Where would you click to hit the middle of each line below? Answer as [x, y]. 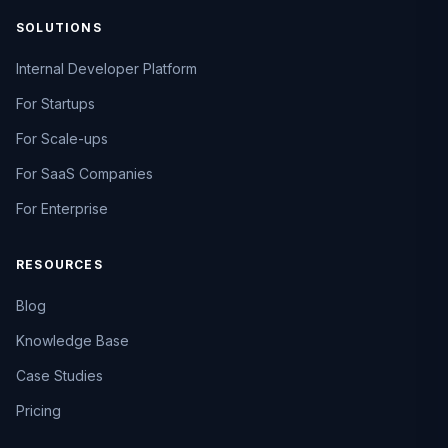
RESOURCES [59, 265]
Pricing [38, 411]
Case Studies [59, 376]
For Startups [55, 104]
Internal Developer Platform [106, 69]
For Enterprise [62, 209]
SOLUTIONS [59, 28]
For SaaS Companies [84, 174]
